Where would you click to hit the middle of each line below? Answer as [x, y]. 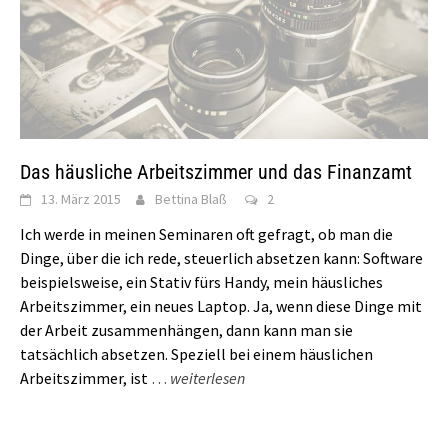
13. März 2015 [81, 198]
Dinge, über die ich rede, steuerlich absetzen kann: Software [221, 257]
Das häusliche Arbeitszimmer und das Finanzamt [216, 171]
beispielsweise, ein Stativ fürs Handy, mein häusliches [201, 281]
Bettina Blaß [191, 198]
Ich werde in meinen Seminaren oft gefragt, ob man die [206, 233]
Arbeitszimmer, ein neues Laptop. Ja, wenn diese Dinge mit [221, 305]
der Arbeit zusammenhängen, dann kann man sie [186, 329]
